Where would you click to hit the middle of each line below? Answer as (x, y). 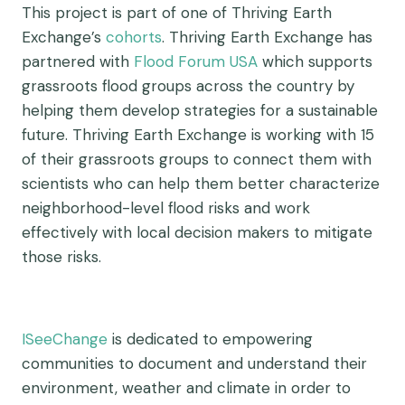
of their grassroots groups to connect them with (197, 159)
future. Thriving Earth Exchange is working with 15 (198, 135)
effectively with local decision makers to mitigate (197, 232)
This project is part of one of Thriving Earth (177, 13)
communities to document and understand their (194, 363)
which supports (315, 61)
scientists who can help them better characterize (201, 184)
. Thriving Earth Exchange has (267, 37)
